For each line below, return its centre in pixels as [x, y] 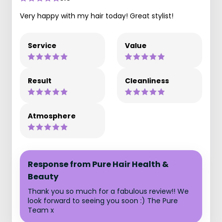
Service [42, 46]
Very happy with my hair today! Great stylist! [97, 16]
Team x [41, 210]
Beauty [43, 177]
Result [40, 81]
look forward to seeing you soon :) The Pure [103, 201]
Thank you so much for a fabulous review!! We [108, 191]
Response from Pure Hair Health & [98, 164]
